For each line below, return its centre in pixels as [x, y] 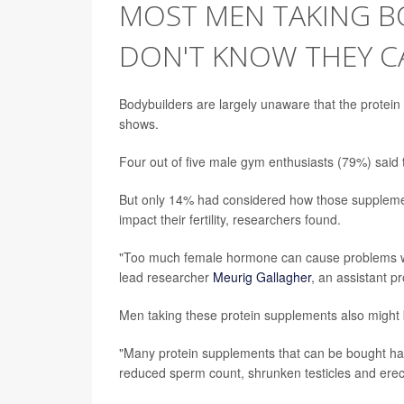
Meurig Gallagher [262, 276]
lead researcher [166, 276]
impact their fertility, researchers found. [230, 219]
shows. [139, 123]
